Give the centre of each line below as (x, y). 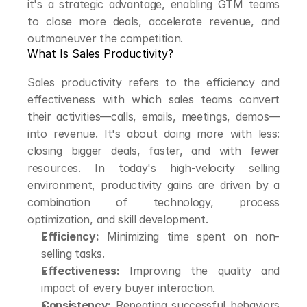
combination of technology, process (153, 202)
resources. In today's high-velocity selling (153, 168)
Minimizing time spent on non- (189, 236)
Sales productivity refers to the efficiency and (153, 82)
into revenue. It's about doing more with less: (153, 134)
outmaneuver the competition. (106, 38)
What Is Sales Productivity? (100, 53)
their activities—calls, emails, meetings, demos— (153, 116)
